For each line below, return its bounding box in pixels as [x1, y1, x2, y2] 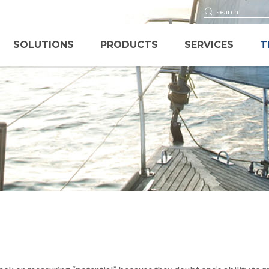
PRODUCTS [100, 39, 159, 50]
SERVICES [184, 39, 234, 50]
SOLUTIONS [13, 39, 74, 50]
